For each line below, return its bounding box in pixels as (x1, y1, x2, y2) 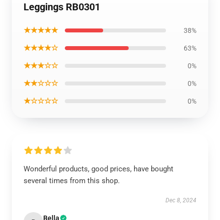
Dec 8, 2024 (165, 197, 196, 204)
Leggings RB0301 (24, 1, 100, 13)
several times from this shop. (24, 176, 120, 185)
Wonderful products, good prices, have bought (24, 165, 173, 173)
